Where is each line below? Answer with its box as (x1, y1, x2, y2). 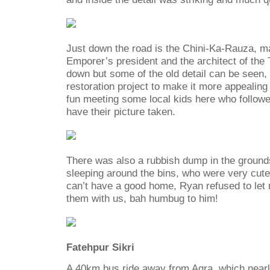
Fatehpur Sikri (66, 241, 134, 254)
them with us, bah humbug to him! (66, 192, 218, 205)
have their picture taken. (66, 105, 175, 118)
